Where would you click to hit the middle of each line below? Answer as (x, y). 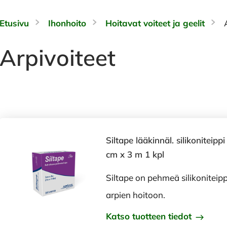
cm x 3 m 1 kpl (135, 154)
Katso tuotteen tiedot (150, 216)
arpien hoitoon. (136, 195)
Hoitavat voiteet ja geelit (155, 23)
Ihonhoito (67, 23)
